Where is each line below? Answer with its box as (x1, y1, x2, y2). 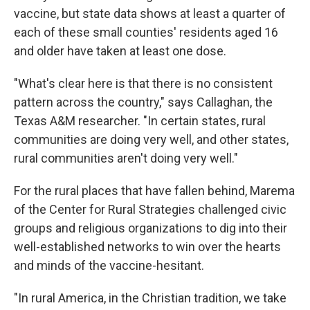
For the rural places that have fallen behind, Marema (14, 183, 295, 198)
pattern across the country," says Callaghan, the (14, 94, 273, 109)
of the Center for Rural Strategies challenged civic (14, 201, 286, 217)
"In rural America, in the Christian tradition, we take (14, 290, 286, 305)
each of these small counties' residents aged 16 (14, 24, 278, 39)
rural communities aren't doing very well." (14, 150, 238, 165)
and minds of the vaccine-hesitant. (14, 257, 204, 273)
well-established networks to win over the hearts (14, 239, 281, 254)
